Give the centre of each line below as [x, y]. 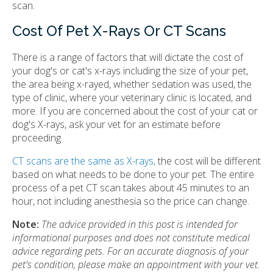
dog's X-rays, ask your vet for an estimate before [116, 124]
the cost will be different [208, 161]
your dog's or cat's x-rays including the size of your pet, [130, 70]
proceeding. [37, 137]
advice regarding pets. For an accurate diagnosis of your [130, 251]
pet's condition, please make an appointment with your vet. [136, 264]
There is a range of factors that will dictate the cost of [128, 57]
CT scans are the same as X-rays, [84, 161]
